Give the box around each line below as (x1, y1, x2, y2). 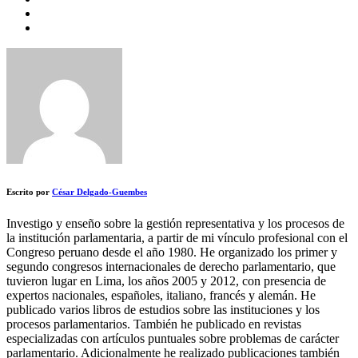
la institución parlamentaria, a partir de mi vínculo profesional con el (6, 231, 348, 245)
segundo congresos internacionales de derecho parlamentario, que (6, 260, 336, 274)
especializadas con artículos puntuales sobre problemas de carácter (6, 332, 339, 346)
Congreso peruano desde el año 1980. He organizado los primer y (6, 245, 337, 260)
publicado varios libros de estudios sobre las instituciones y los (6, 303, 320, 317)
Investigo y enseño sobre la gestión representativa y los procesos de (6, 217, 344, 231)
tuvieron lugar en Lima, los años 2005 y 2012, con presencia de (6, 274, 326, 288)
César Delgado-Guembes (52, 187, 147, 197)
